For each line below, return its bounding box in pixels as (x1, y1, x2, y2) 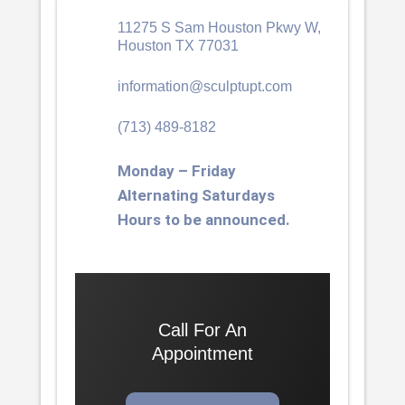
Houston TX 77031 (117, 37, 239, 53)
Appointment (151, 343, 253, 363)
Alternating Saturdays (117, 185, 275, 204)
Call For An (157, 319, 247, 340)
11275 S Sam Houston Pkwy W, (117, 19, 321, 35)
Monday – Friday (117, 161, 236, 180)
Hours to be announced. (117, 210, 294, 229)
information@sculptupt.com (117, 78, 292, 94)
